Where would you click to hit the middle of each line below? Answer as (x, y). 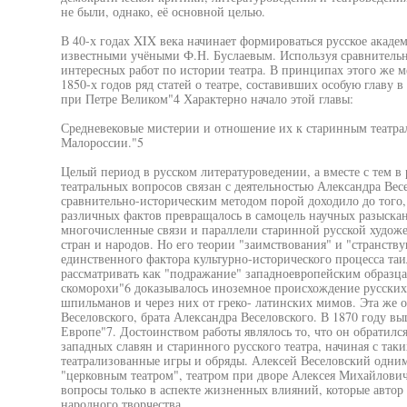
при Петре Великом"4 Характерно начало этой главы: (207, 99)
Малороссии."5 (102, 142)
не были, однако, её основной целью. (163, 11)
